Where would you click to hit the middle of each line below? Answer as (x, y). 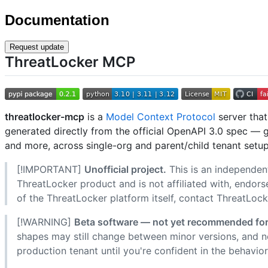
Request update (37, 47)
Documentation (57, 20)
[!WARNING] (45, 222)
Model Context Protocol (161, 116)
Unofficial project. (125, 169)
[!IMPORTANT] (51, 169)
